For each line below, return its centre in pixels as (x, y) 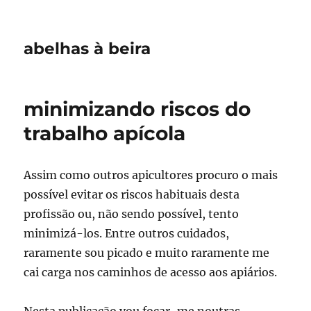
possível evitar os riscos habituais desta (132, 194)
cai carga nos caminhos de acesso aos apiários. (151, 272)
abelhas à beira (87, 49)
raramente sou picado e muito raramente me (147, 253)
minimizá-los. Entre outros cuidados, (127, 233)
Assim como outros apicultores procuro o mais (151, 175)
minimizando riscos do (137, 109)
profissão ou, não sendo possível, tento (132, 214)
